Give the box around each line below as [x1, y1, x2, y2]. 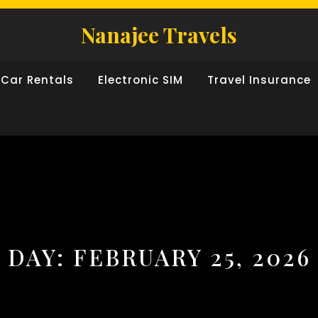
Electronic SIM [98, 72, 183, 87]
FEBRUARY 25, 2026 [72, 241, 311, 272]
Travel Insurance [207, 72, 311, 87]
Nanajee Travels [81, 21, 237, 49]
